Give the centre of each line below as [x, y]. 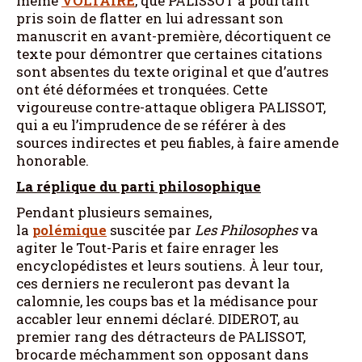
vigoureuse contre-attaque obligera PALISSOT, [171, 107]
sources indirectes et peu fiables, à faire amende [177, 142]
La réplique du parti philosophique [139, 186]
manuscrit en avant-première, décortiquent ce [173, 36]
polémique [69, 229]
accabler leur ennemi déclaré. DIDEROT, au [158, 318]
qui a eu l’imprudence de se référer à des [151, 124]
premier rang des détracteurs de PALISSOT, [161, 336]
